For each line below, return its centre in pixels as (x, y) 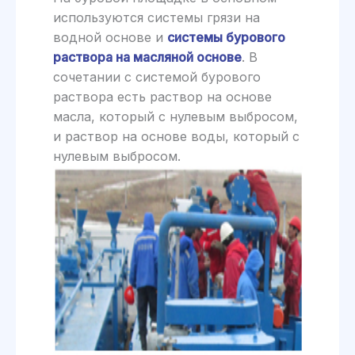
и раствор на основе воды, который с (176, 136)
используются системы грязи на (156, 17)
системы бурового (226, 37)
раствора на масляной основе (147, 57)
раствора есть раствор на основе (162, 96)
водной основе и (110, 37)
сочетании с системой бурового (157, 76)
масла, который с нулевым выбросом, (175, 116)
